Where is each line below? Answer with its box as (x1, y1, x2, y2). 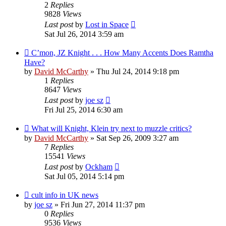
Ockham (85, 162, 112, 171)
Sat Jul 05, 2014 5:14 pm (44, 172, 124, 181)
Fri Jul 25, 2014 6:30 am (44, 105, 123, 114)
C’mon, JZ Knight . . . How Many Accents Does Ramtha (31, 48, 213, 57)
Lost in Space (85, 20, 129, 29)
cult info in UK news (31, 190, 98, 199)
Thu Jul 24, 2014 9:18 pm (96, 67, 179, 76)
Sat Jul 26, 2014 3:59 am (44, 29, 124, 38)
